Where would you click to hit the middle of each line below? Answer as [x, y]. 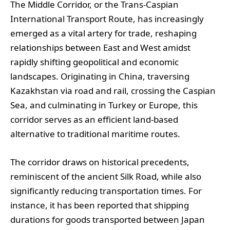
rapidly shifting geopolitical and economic [94, 62]
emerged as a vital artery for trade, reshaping [103, 33]
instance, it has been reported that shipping [100, 205]
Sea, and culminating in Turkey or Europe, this [104, 105]
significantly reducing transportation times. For [106, 190]
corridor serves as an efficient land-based [94, 120]
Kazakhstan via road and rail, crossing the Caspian [113, 91]
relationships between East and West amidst [100, 48]
